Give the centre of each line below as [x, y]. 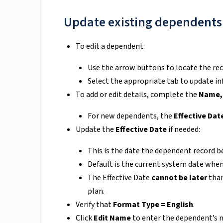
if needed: [183, 130]
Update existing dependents [143, 22]
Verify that [94, 205]
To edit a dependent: [110, 47]
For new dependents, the [131, 116]
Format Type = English [153, 205]
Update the [96, 130]
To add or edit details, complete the [137, 95]
